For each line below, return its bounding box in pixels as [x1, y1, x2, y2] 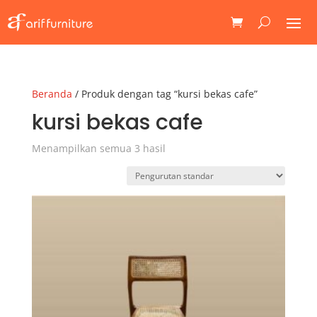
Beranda [31, 86, 72, 100]
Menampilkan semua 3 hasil [31, 141, 166, 155]
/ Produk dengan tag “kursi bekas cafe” [71, 86, 258, 100]
